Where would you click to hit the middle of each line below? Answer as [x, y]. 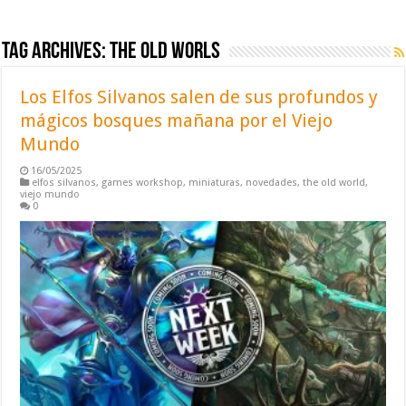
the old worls [165, 52]
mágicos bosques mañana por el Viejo [177, 120]
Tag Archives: [56, 52]
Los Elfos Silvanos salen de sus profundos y [199, 97]
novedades [272, 182]
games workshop [143, 182]
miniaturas [215, 182]
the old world [334, 182]
